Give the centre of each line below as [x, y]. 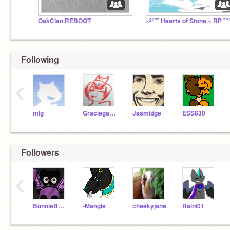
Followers [40, 152]
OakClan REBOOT [64, 21]
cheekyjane [149, 206]
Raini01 [193, 206]
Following [40, 59]
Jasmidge [147, 113]
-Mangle [94, 206]
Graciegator [112, 113]
